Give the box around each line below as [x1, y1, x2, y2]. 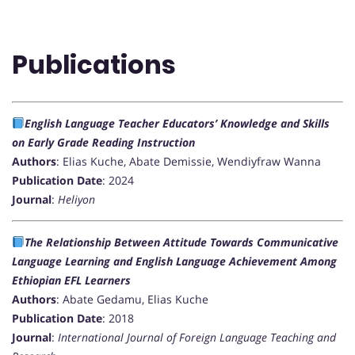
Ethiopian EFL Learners [12, 273, 131, 288]
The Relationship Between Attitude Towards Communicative [24, 235, 338, 250]
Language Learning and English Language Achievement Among [12, 254, 337, 269]
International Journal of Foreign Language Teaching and [58, 330, 336, 345]
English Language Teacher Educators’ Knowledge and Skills [24, 116, 330, 132]
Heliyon [58, 192, 95, 208]
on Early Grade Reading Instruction [12, 135, 195, 151]
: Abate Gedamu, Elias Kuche [56, 292, 208, 307]
